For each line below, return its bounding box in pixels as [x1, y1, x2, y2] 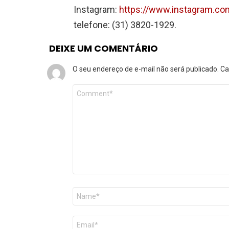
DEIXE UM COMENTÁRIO [49, 41, 158, 55]
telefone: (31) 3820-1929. [74, 19, 176, 30]
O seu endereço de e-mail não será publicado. [73, 64, 219, 73]
